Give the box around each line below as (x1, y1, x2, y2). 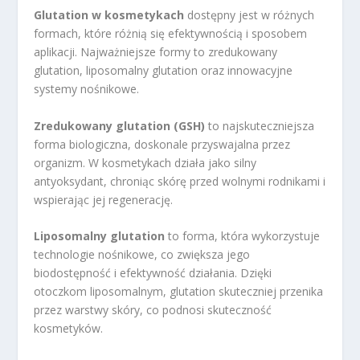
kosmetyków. (34, 321, 104, 337)
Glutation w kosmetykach (34, 7, 185, 23)
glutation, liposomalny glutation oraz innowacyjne (34, 63, 293, 79)
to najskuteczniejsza (205, 117, 315, 133)
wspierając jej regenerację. (34, 191, 174, 207)
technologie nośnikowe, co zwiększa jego (34, 247, 251, 263)
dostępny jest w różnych (184, 7, 315, 23)
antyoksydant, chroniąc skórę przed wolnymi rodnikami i (34, 173, 326, 189)
